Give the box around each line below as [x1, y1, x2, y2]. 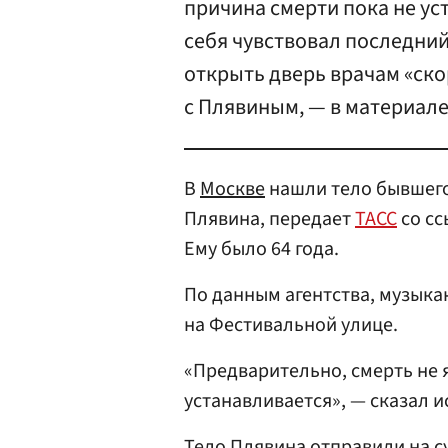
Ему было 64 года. [184, 235, 339, 263]
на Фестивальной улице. [184, 311, 398, 339]
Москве [200, 175, 265, 203]
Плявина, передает [184, 205, 355, 233]
